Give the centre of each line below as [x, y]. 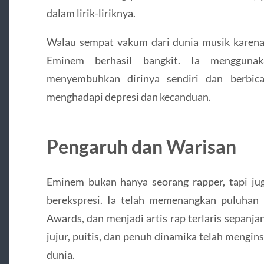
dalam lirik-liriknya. [91, 13]
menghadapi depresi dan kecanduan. [128, 96]
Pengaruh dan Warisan [141, 146]
